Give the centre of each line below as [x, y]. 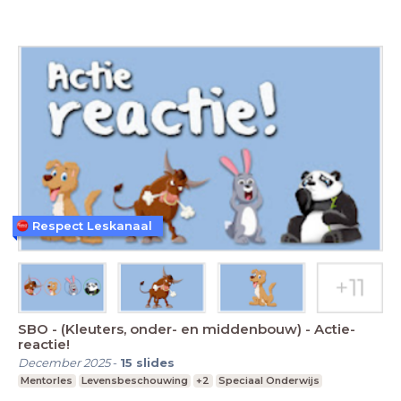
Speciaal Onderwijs [269, 381]
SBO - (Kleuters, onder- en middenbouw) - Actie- [187, 329]
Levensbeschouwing [134, 381]
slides [155, 363]
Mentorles [47, 381]
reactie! [44, 345]
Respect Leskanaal [92, 225]
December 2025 [64, 363]
